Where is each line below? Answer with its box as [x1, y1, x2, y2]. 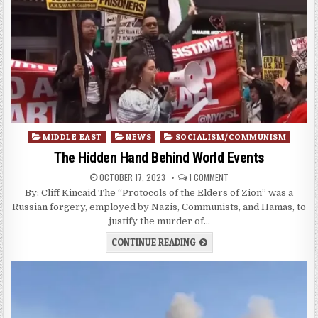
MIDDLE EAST [43, 131, 102, 142]
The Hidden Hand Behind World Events [54, 148, 264, 166]
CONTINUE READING [111, 236, 196, 248]
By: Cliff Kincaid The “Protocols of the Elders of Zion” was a [25, 187, 293, 198]
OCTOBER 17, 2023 [97, 170, 165, 183]
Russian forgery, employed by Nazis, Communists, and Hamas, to [12, 201, 306, 212]
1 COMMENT [188, 170, 229, 183]
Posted [27, 130, 60, 141]
